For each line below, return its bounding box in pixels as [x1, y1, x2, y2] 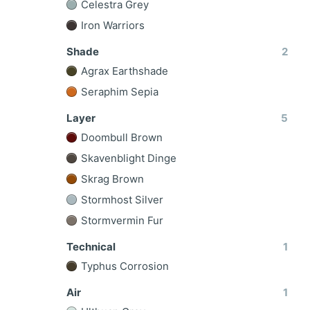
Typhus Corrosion [77, 259, 169, 273]
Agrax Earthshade [77, 64, 168, 77]
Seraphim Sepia [77, 85, 158, 98]
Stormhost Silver [77, 193, 163, 206]
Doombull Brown [77, 131, 163, 144]
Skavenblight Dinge [77, 152, 176, 165]
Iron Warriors [77, 19, 145, 32]
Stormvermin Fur [77, 214, 163, 227]
